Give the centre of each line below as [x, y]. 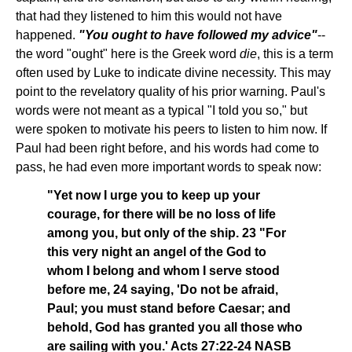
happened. [47, 35]
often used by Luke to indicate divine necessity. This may [173, 73]
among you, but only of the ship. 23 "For [167, 233]
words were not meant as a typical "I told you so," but [161, 110]
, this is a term [295, 54]
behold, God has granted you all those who [175, 327]
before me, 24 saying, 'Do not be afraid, [163, 290]
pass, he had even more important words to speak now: [169, 167]
